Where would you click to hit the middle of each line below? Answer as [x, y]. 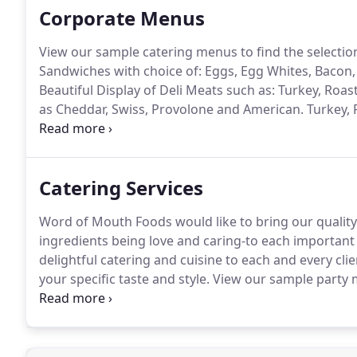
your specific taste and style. [124, 279]
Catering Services [121, 188]
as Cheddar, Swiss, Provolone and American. [171, 109]
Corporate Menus [122, 18]
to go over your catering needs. [134, 298]
